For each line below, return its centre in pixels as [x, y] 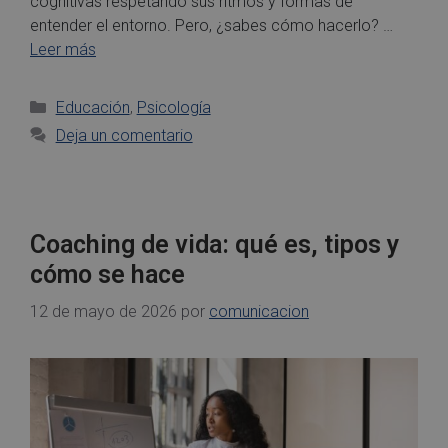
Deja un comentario [124, 135]
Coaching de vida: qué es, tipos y [214, 244]
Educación [92, 107]
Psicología [173, 107]
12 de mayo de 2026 [103, 311]
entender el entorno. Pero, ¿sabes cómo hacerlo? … [211, 25]
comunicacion [259, 311]
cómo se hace [107, 274]
